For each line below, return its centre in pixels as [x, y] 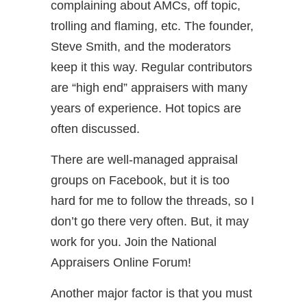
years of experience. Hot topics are [146, 108]
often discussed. [95, 129]
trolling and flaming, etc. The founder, [152, 26]
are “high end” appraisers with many [149, 88]
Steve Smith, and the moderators [141, 47]
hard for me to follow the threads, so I [152, 201]
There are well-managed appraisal [144, 160]
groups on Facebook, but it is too [140, 180]
